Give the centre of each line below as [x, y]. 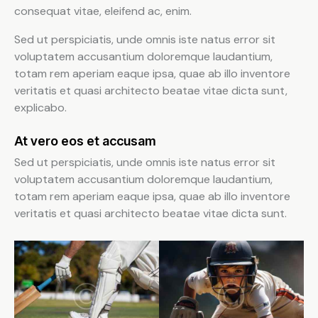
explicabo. [40, 108]
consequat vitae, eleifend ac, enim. [103, 11]
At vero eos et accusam [85, 141]
